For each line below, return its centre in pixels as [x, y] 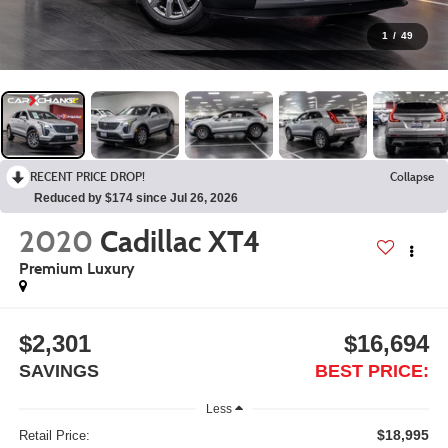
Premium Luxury [76, 268]
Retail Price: [54, 436]
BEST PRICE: [372, 371]
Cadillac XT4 [179, 241]
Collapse [412, 176]
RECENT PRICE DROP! [87, 176]
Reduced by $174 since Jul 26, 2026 [136, 197]
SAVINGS [58, 371]
